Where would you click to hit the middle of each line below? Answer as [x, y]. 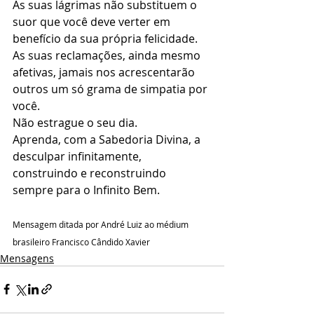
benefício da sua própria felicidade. [107, 38]
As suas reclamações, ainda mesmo [108, 55]
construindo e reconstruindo [91, 173]
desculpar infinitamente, [78, 156]
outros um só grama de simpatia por [111, 89]
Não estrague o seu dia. [76, 122]
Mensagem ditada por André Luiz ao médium [102, 224]
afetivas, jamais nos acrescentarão [105, 72]
